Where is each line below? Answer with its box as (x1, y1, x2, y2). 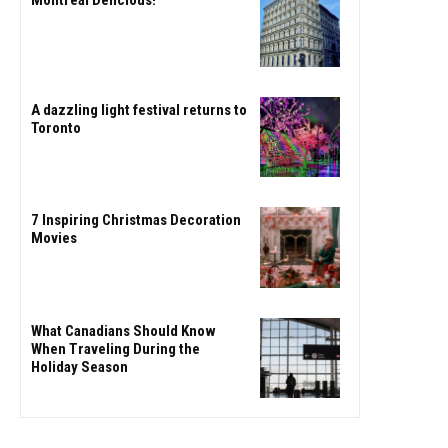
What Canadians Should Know (31, 321, 216, 340)
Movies (31, 229, 77, 248)
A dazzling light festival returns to (31, 101, 247, 120)
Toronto (31, 119, 81, 138)
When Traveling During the (31, 339, 200, 358)
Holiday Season (31, 357, 128, 376)
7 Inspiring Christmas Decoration (31, 211, 241, 230)
